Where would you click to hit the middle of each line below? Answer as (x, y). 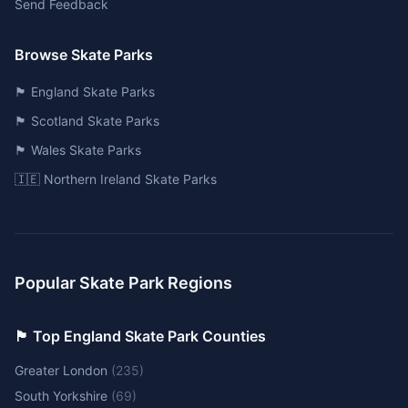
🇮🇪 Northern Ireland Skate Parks (116, 179)
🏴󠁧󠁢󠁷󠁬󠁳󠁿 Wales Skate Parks (78, 150)
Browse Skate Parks (84, 55)
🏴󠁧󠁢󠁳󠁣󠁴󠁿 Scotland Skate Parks (87, 121)
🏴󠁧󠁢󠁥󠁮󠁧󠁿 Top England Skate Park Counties (140, 336)
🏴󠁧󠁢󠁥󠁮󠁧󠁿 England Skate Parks (85, 92)
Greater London (61, 370)
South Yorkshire (61, 396)
